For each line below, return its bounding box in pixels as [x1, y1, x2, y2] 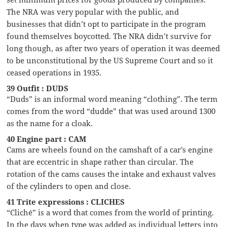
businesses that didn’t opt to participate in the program [7, 18, 206, 29]
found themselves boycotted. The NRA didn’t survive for [7, 30, 212, 41]
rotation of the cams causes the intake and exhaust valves [7, 168, 216, 179]
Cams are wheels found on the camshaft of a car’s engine [7, 144, 213, 155]
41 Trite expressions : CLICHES [7, 196, 125, 207]
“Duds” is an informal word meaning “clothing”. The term [7, 93, 218, 104]
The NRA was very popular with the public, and [7, 6, 179, 17]
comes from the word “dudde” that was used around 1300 [7, 105, 216, 116]
